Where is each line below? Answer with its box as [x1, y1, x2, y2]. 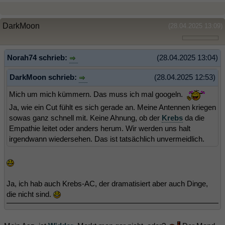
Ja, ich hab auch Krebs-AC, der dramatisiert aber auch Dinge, [7, 179, 208, 188]
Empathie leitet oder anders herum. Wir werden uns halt [9, 124, 190, 133]
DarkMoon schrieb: [10, 72, 79, 81]
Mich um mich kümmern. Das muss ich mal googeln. [9, 89, 185, 98]
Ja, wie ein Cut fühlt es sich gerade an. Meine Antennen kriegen [9, 102, 216, 111]
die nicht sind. [7, 189, 53, 198]
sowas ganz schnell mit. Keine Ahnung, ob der [9, 113, 162, 122]
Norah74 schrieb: [7, 53, 69, 62]
